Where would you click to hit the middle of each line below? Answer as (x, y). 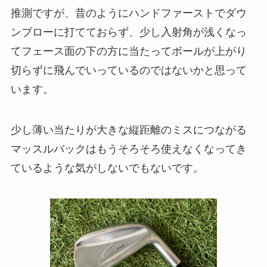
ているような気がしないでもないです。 (107, 168)
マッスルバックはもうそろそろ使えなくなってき (128, 149)
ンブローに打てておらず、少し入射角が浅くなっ (128, 32)
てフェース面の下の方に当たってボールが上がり (128, 51)
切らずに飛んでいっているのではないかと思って (128, 70)
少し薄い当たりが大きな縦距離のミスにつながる (128, 130)
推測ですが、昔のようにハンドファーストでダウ (128, 13)
